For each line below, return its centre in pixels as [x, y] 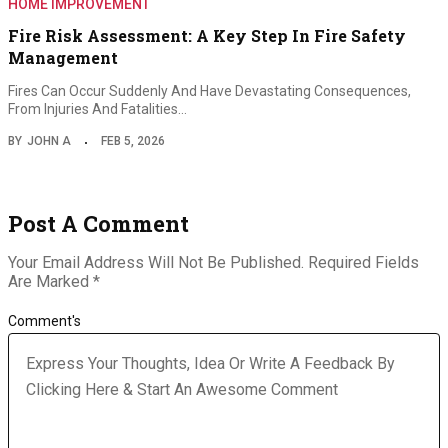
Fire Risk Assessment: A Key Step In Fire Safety [207, 36]
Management [63, 58]
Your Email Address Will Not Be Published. [156, 263]
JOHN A [49, 141]
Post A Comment [98, 224]
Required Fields [363, 263]
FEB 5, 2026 [133, 141]
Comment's [44, 321]
